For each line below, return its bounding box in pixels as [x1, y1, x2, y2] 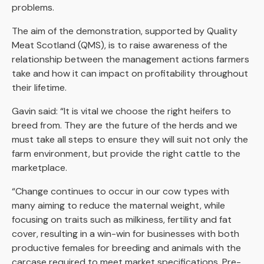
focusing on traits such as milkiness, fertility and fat [12, 213, 232, 226]
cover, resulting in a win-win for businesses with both [12, 227, 239, 240]
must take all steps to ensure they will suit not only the [12, 133, 248, 146]
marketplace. [12, 161, 67, 174]
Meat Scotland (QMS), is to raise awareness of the [12, 38, 227, 51]
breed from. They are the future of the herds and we [12, 118, 237, 131]
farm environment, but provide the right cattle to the [12, 147, 240, 160]
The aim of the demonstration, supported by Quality [12, 24, 237, 37]
